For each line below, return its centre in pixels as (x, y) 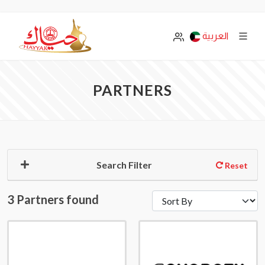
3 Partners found (53, 199)
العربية (215, 36)
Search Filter (124, 165)
